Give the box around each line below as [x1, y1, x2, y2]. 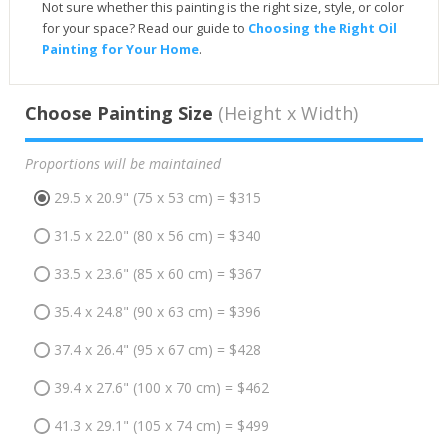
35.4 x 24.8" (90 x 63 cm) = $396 [53, 302, 261, 322]
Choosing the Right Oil [247, 18, 397, 37]
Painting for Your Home [41, 39, 199, 58]
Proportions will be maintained [24, 153, 221, 173]
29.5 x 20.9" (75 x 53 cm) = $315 [53, 188, 261, 208]
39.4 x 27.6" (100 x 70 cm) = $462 [53, 378, 269, 398]
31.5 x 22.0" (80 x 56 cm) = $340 [53, 226, 261, 246]
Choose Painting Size [24, 100, 213, 125]
